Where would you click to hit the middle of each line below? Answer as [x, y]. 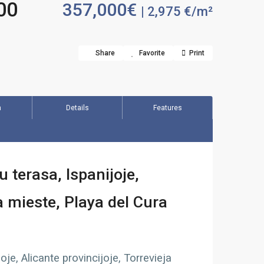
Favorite [152, 53]
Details [77, 108]
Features [167, 108]
